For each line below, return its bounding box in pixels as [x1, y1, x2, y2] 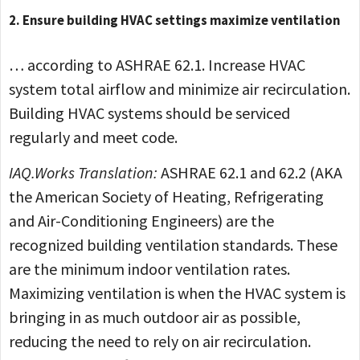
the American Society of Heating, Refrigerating [9, 186, 324, 207]
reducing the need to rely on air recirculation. [9, 331, 311, 352]
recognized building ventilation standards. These [9, 235, 337, 256]
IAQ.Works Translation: [9, 162, 161, 183]
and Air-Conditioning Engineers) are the [9, 211, 274, 231]
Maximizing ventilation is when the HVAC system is [9, 283, 346, 304]
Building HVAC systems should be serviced [9, 102, 290, 123]
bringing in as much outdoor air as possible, [9, 307, 301, 328]
